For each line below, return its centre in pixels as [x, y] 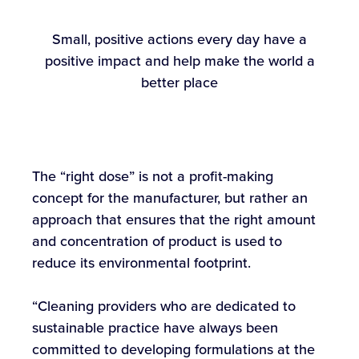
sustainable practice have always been [155, 328]
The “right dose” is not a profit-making [153, 176]
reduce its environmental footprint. [141, 263]
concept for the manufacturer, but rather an [170, 198]
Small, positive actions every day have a [179, 39]
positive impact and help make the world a [179, 61]
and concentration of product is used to [157, 241]
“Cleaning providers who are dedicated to [164, 306]
